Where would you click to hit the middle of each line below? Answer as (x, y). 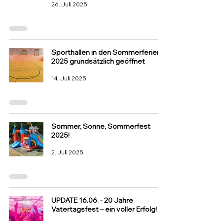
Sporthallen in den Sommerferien (106, 52)
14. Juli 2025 (69, 78)
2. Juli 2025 (67, 152)
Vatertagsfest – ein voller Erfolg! (104, 209)
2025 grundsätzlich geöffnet (98, 61)
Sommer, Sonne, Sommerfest (101, 126)
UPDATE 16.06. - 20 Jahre (92, 200)
